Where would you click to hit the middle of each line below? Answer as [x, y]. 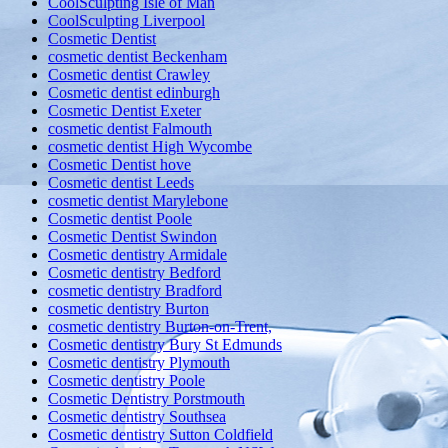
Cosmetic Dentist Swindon [132, 237]
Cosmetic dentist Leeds [121, 183]
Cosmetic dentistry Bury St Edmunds [165, 345]
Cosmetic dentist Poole [120, 219]
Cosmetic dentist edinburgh [134, 93]
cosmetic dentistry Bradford [135, 291]
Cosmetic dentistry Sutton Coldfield [160, 435]
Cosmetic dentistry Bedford [134, 273]
